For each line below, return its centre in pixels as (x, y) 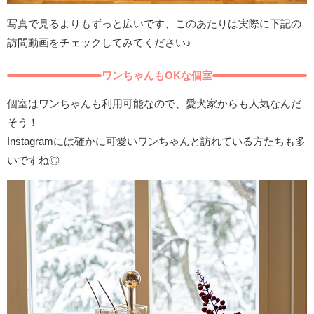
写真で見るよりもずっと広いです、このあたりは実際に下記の (154, 24)
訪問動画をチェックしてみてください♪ (99, 43)
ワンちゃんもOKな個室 (157, 75)
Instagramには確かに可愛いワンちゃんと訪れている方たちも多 (156, 141)
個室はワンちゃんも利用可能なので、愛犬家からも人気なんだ (154, 103)
